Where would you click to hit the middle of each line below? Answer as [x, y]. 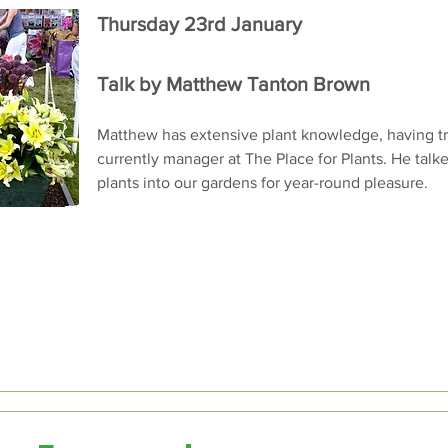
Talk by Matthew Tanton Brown [236, 84]
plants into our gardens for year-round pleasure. [262, 182]
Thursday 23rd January [199, 24]
